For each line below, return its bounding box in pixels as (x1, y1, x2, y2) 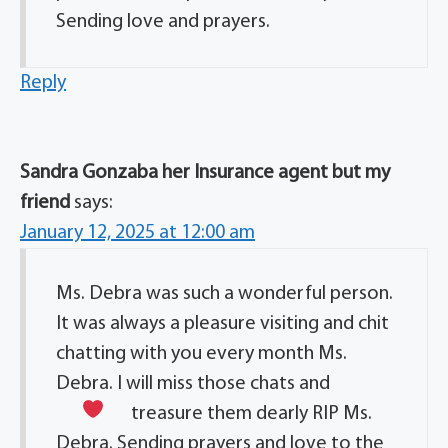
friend (20, 193, 70, 214)
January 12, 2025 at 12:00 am (20, 223, 255, 244)
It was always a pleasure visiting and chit (56, 314, 389, 335)
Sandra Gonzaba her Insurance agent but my (20, 163, 390, 184)
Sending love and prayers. (56, 12, 270, 33)
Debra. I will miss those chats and (56, 374, 330, 395)
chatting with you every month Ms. (56, 344, 347, 365)
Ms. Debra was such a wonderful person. (56, 284, 393, 305)
